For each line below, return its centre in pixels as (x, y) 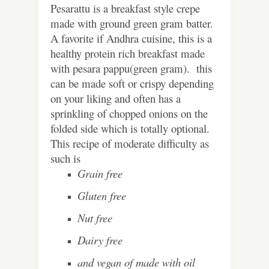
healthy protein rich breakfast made (128, 53)
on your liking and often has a (116, 98)
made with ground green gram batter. (132, 23)
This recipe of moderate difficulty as (130, 144)
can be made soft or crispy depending (132, 83)
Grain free (100, 174)
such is (67, 159)
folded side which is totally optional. (130, 128)
